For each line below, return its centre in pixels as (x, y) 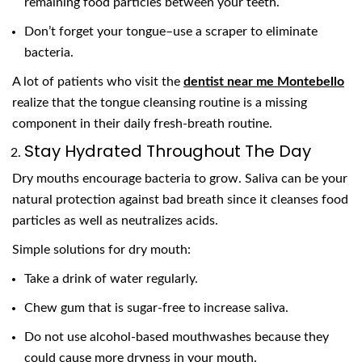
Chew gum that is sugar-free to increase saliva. (156, 308)
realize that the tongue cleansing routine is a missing (160, 103)
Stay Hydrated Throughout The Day (168, 152)
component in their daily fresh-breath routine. (142, 124)
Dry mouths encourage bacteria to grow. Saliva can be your (180, 179)
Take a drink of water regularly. (111, 279)
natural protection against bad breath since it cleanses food (180, 200)
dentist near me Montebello (264, 82)
